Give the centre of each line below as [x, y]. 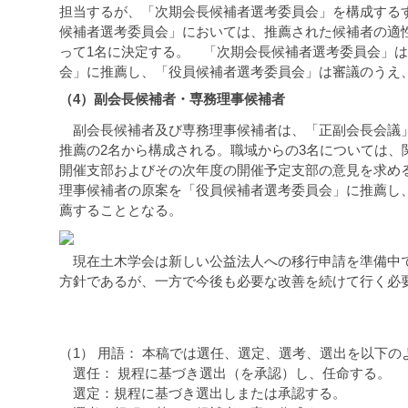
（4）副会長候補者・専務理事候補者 [172, 98]
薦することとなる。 [121, 209]
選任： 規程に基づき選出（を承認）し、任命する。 [225, 372]
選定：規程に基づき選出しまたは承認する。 [203, 393]
